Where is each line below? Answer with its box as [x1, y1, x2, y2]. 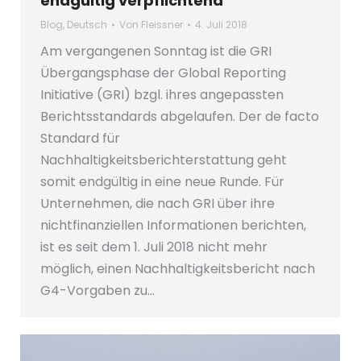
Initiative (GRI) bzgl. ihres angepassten [40, 85, 284, 105]
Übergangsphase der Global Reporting [40, 64, 286, 83]
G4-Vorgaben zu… [40, 281, 155, 301]
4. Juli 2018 [195, 18, 247, 32]
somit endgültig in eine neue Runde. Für [40, 172, 284, 192]
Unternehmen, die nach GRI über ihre [40, 194, 275, 214]
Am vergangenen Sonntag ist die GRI [40, 42, 272, 61]
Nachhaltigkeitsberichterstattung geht [40, 151, 287, 170]
